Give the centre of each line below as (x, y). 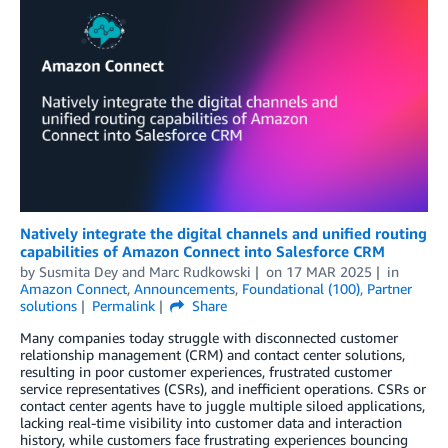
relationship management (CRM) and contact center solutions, (212, 355)
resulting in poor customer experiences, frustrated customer (206, 372)
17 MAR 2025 (328, 272)
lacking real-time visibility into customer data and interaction (211, 423)
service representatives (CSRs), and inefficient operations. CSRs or (223, 389)
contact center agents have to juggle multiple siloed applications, (222, 406)
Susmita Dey (78, 272)
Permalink (123, 306)
